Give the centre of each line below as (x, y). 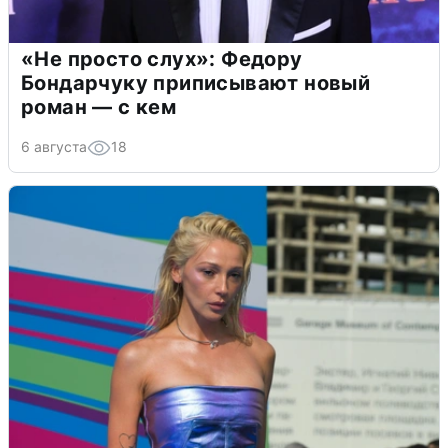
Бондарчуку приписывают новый (196, 82)
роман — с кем (99, 106)
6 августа (54, 146)
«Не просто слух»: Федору (162, 58)
